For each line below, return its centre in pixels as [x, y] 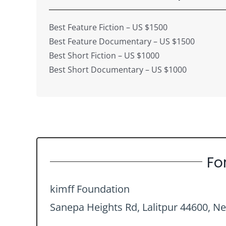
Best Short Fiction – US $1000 [104, 56]
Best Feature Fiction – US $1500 [108, 27]
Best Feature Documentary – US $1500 [122, 42]
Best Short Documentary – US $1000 [118, 70]
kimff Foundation [90, 189]
